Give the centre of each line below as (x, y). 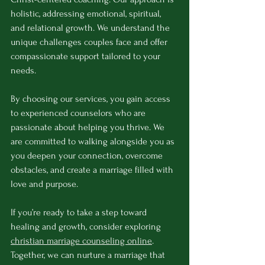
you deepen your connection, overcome (88, 156)
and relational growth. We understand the (91, 28)
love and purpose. (44, 184)
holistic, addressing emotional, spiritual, (87, 14)
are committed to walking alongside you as (94, 142)
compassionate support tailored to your (87, 56)
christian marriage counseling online (81, 241)
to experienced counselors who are (79, 113)
